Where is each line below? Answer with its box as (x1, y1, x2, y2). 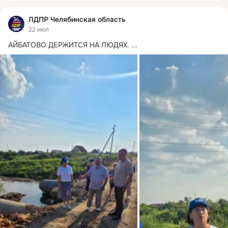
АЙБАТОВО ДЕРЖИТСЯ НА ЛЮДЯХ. (8, 40, 129, 50)
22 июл (28, 25, 49, 34)
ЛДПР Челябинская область (28, 14, 126, 24)
